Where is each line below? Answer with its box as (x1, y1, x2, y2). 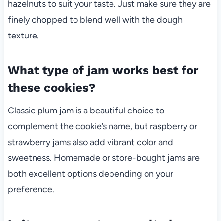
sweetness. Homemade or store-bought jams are (7, 152, 200, 163)
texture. (7, 30, 39, 41)
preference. (7, 184, 54, 195)
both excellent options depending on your (7, 168, 173, 179)
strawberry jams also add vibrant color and (7, 136, 173, 147)
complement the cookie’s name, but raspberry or (7, 120, 197, 132)
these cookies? (7, 80, 96, 95)
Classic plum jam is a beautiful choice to (7, 105, 164, 116)
